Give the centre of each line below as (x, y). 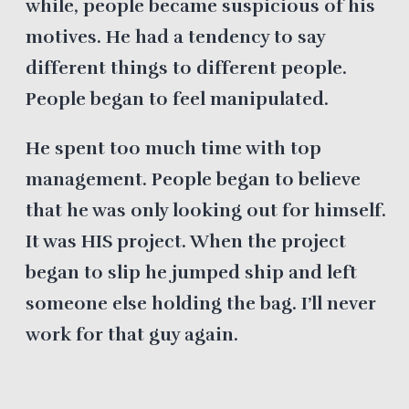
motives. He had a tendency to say (175, 37)
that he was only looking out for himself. (205, 210)
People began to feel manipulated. (177, 99)
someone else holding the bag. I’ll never (200, 303)
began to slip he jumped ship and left (191, 272)
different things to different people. (186, 68)
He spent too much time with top (173, 148)
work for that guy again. (131, 334)
